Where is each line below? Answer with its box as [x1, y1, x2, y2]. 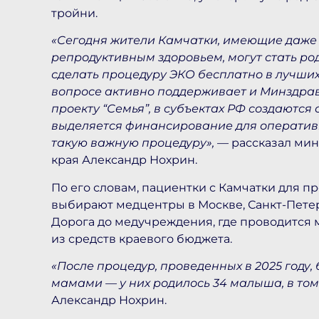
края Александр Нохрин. [51, 153, 197, 167]
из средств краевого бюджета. [51, 231, 232, 246]
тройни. [51, 6, 98, 20]
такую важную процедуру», [51, 136, 214, 150]
